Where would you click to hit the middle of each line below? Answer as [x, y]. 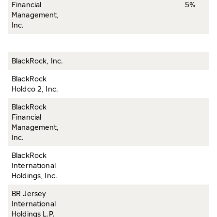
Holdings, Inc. [34, 176]
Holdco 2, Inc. [35, 89]
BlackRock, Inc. [38, 61]
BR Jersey [29, 194]
